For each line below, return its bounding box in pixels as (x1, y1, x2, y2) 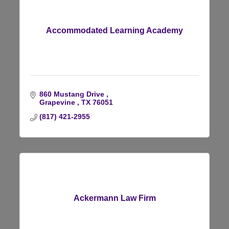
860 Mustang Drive (39, 89, 106, 98)
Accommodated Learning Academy (46, 26, 183, 35)
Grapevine (39, 98, 77, 106)
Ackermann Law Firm (73, 193, 156, 202)
